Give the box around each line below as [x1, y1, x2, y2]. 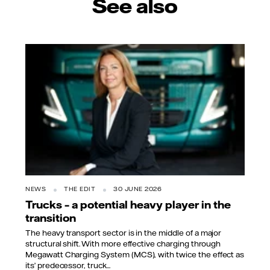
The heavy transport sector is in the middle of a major [25, 227, 222, 237]
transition [25, 211, 76, 225]
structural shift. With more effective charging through [25, 238, 221, 248]
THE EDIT [64, 185, 95, 193]
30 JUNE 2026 [113, 185, 162, 193]
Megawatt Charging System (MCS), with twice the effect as [25, 249, 245, 259]
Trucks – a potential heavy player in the [25, 198, 231, 212]
